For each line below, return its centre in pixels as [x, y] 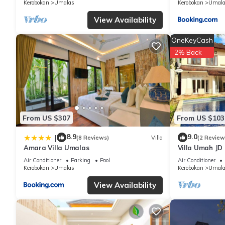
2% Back [188, 52]
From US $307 [46, 118]
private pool [197, 157]
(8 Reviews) [93, 137]
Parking [81, 160]
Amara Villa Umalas [57, 148]
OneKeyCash [192, 40]
